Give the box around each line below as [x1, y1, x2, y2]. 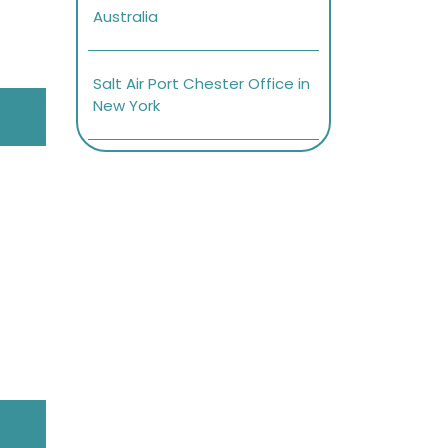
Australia [93, 6, 158, 28]
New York [93, 95, 160, 117]
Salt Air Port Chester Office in [93, 73, 310, 95]
